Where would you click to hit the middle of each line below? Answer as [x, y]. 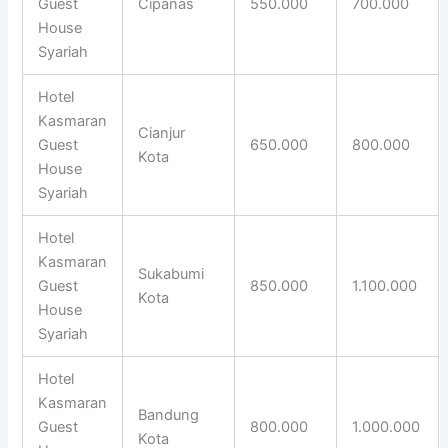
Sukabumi [171, 273]
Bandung [169, 414]
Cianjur [162, 132]
